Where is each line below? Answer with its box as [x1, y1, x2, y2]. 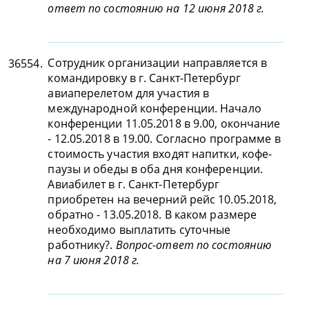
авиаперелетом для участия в [48, 86, 210, 101]
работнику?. [48, 237, 116, 252]
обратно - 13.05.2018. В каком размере [48, 207, 257, 222]
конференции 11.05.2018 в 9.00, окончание [48, 116, 281, 131]
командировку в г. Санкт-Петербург [48, 70, 241, 86]
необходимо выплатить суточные [48, 222, 231, 237]
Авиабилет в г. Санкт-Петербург [48, 177, 220, 192]
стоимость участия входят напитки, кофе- [48, 146, 272, 161]
